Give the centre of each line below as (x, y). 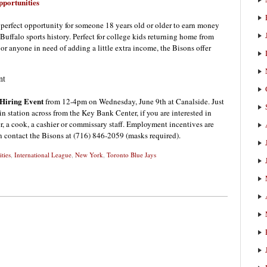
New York (89, 155)
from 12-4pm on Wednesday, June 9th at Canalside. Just (134, 102)
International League (43, 155)
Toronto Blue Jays (131, 155)
